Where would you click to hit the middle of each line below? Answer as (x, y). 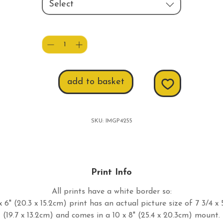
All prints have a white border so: (111, 192)
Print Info (111, 173)
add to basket (96, 82)
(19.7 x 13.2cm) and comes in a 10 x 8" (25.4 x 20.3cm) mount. (111, 216)
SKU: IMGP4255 (111, 121)
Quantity (109, 27)
